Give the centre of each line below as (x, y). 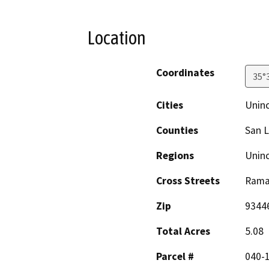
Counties (177, 131)
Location (116, 38)
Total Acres (183, 231)
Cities (170, 105)
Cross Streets (188, 181)
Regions (175, 156)
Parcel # (175, 257)
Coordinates (185, 73)
